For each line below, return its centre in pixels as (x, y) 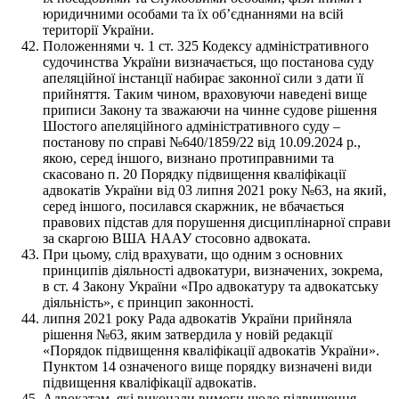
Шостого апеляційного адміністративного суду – (191, 126)
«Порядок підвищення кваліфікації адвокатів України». (211, 350)
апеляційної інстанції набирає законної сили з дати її (203, 77)
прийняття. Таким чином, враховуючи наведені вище (205, 94)
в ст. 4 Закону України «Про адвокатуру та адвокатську (211, 286)
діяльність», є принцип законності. (148, 302)
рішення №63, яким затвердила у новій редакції (187, 334)
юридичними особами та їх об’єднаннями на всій (193, 13)
